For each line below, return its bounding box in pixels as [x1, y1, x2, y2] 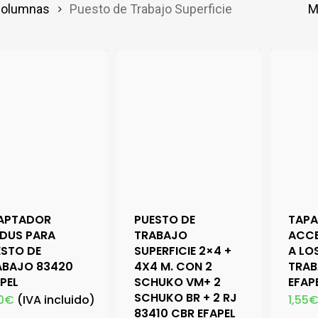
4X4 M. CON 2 [134, 258, 213, 275]
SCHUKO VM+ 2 [134, 273, 221, 290]
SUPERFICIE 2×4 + [134, 242, 232, 259]
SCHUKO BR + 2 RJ [134, 289, 238, 306]
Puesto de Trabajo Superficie [70, 1, 232, 16]
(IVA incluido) [17, 291, 96, 308]
